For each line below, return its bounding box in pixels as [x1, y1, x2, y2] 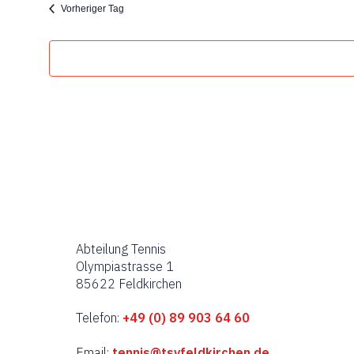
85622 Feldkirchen [75, 276, 182, 292]
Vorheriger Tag [60, 3, 124, 14]
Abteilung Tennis [75, 241, 166, 257]
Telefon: [75, 310, 119, 326]
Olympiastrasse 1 [75, 258, 174, 274]
